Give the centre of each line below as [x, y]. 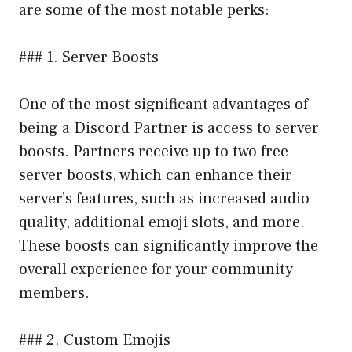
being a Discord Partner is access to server [169, 128]
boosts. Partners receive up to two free [154, 151]
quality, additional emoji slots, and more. [162, 222]
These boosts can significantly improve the [169, 246]
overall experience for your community [156, 269]
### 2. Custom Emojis [95, 340]
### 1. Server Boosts [89, 57]
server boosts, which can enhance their [156, 175]
